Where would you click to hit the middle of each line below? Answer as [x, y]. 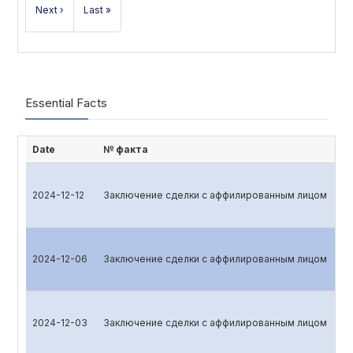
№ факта [126, 149]
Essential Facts [66, 103]
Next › [50, 10]
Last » [97, 10]
